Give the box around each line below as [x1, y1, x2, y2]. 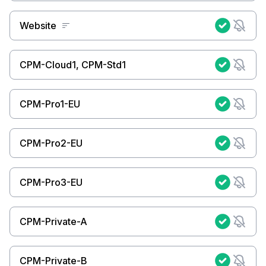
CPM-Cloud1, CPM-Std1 [20, 59, 126, 71]
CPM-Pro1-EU [20, 98, 80, 110]
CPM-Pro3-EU [20, 176, 83, 188]
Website [20, 20, 56, 31]
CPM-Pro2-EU [20, 137, 83, 149]
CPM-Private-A [20, 216, 87, 227]
